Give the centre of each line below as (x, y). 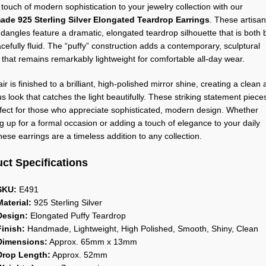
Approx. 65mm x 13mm (92, 242)
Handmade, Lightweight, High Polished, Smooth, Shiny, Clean (141, 229)
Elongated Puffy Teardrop (77, 216)
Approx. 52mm (79, 255)
